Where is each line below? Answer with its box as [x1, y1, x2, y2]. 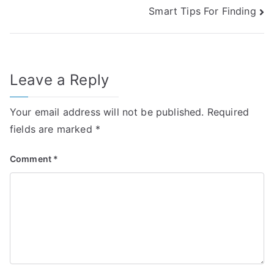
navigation [9, 9, 107, 32]
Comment [10, 153, 54, 164]
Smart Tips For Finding [149, 5, 256, 18]
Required [207, 105, 250, 118]
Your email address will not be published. [10, 105, 204, 118]
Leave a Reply [10, 70, 109, 89]
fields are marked [10, 122, 95, 135]
